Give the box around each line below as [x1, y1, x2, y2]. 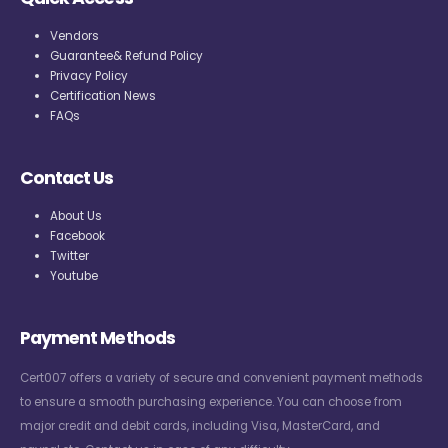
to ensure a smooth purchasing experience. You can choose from [20, 393, 402, 410]
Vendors [49, 28, 99, 45]
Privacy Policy [49, 68, 128, 85]
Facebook [49, 228, 105, 244]
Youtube [49, 268, 98, 284]
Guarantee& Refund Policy [49, 48, 203, 65]
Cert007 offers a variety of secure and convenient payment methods [20, 369, 423, 386]
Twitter [49, 248, 89, 264]
